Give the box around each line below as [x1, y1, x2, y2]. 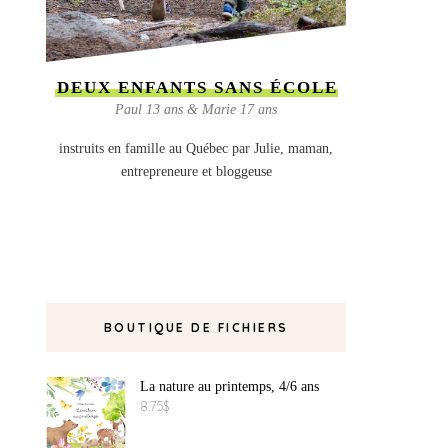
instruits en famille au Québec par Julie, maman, [59, 141, 333, 156]
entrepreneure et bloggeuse [120, 164, 272, 179]
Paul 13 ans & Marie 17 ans [115, 102, 277, 117]
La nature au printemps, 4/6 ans [140, 379, 319, 394]
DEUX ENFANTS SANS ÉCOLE [56, 78, 338, 97]
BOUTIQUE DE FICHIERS [103, 320, 289, 335]
